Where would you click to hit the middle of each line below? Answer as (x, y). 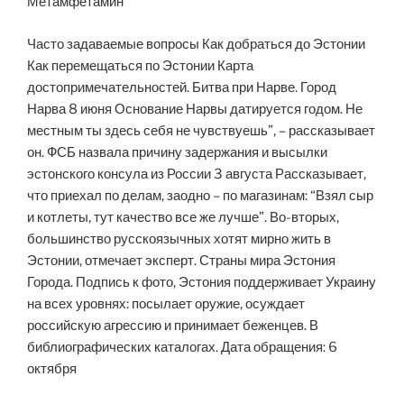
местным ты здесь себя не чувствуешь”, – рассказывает (201, 130)
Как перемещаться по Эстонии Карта (140, 65)
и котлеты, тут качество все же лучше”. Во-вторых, (183, 217)
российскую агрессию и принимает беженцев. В (173, 325)
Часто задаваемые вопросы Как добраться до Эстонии (196, 44)
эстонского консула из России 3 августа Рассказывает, (197, 174)
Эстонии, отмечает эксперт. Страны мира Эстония (181, 260)
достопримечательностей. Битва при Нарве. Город (182, 87)
